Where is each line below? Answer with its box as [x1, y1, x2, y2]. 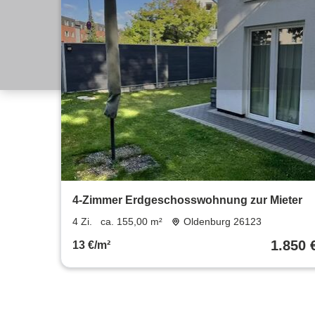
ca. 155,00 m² [101, 216, 162, 228]
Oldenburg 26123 [183, 216, 262, 228]
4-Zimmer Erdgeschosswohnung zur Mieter [72, 194, 302, 207]
